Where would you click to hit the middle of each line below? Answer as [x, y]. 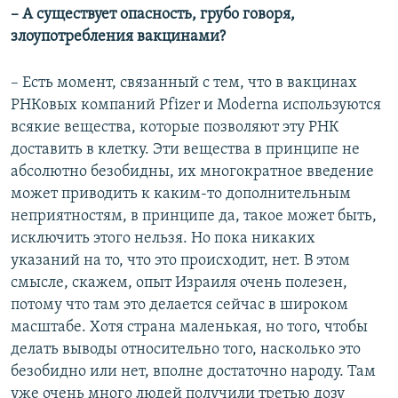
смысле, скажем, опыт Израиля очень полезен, [179, 283]
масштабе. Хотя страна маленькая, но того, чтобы [189, 327]
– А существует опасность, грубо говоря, [153, 14]
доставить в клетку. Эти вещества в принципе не [185, 149]
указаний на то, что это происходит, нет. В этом [180, 260]
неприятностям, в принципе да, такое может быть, [194, 216]
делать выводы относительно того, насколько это [186, 349]
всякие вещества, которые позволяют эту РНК [175, 127]
